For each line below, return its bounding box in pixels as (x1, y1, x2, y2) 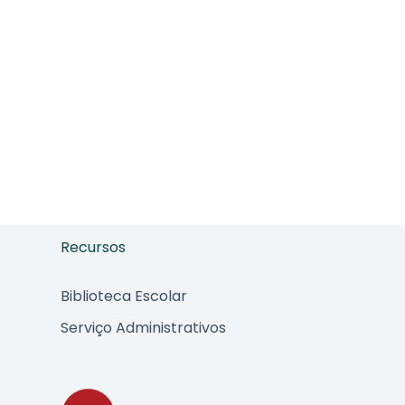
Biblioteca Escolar (60, 285, 187, 306)
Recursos (60, 236, 126, 258)
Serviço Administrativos (60, 316, 226, 338)
